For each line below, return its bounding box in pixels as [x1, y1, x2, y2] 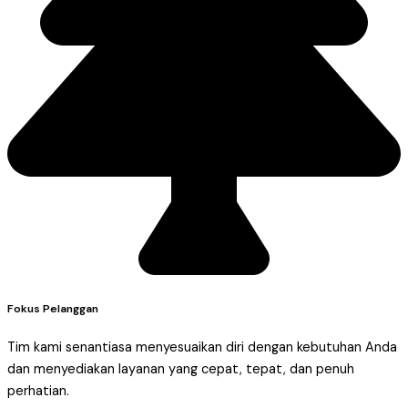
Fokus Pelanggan [7, 301, 98, 317]
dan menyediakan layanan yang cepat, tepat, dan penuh [7, 360, 354, 378]
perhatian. [7, 382, 69, 400]
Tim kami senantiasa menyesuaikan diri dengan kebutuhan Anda [7, 338, 397, 356]
